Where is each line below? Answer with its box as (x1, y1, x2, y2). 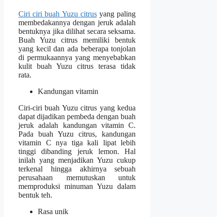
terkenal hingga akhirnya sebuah (18, 165, 136, 173)
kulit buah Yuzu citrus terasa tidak (18, 62, 136, 71)
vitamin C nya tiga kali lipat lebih (18, 139, 136, 147)
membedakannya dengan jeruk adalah (18, 18, 136, 27)
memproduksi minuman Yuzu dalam (18, 182, 136, 191)
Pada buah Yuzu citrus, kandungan (18, 130, 136, 139)
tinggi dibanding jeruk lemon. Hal (18, 147, 136, 156)
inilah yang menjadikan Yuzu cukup (18, 156, 136, 165)
